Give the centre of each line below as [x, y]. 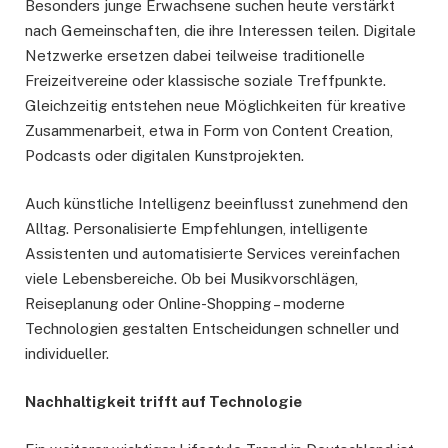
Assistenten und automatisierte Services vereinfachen [212, 254]
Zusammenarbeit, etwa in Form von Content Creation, [209, 131]
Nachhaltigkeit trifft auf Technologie [163, 402]
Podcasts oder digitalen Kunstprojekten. [164, 156]
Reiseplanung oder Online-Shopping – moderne [185, 304]
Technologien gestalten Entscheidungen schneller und [212, 329]
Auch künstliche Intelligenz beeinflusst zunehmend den [216, 204]
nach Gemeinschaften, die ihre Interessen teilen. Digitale [220, 31]
